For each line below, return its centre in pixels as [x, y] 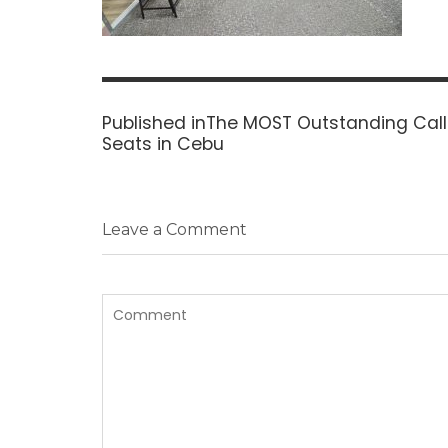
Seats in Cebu [163, 143]
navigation [157, 109]
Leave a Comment [174, 230]
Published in [154, 122]
